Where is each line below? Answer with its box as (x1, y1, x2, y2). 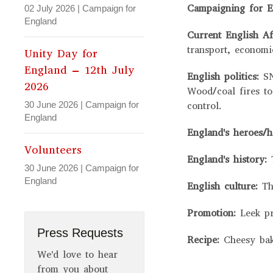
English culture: (187, 180, 263, 193)
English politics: (187, 70, 264, 83)
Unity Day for (24, 46, 97, 62)
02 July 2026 (24, 3, 75, 14)
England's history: (187, 153, 272, 166)
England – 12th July (24, 63, 134, 78)
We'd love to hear (37, 248, 118, 261)
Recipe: (187, 233, 224, 247)
